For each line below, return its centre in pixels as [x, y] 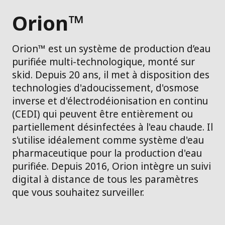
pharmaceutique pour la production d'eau [107, 153]
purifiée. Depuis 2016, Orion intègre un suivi [111, 166]
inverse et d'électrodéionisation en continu [110, 101]
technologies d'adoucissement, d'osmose [105, 88]
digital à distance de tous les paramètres [105, 179]
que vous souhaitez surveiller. [78, 192]
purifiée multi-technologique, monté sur [103, 62]
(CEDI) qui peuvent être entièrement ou [102, 114]
